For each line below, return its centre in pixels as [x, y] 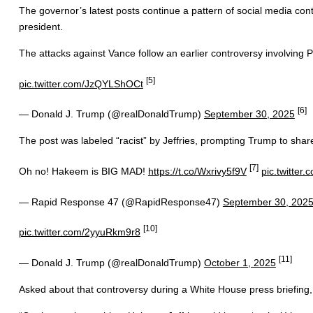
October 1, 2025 [240, 262]
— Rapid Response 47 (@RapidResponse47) [121, 202]
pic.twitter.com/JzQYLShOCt [81, 83]
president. [41, 26]
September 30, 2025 [249, 114]
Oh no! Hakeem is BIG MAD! [83, 171]
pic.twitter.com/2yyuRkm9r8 [79, 232]
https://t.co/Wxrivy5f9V [197, 171]
